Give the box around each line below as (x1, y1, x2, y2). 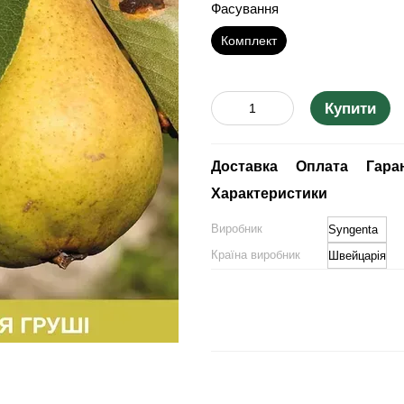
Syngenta (328, 223, 378, 236)
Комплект (221, 33, 277, 48)
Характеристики (211, 186, 327, 201)
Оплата (296, 159, 348, 174)
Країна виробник (211, 248, 300, 262)
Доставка (211, 159, 278, 174)
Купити (325, 100, 376, 117)
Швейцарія (328, 249, 386, 262)
